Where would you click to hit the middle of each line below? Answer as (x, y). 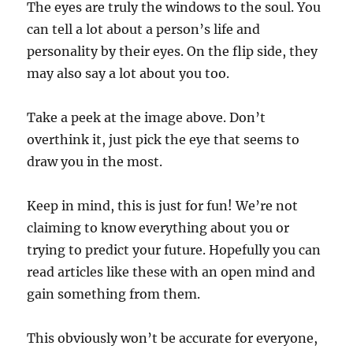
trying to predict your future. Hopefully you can (174, 249)
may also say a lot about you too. (128, 73)
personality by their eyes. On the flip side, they (173, 51)
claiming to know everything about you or (158, 227)
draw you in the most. (95, 161)
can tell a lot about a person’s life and (144, 29)
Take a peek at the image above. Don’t (147, 117)
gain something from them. (114, 294)
